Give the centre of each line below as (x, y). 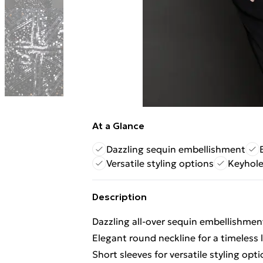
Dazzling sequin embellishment (176, 149)
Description (119, 197)
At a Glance (118, 126)
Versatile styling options (160, 163)
